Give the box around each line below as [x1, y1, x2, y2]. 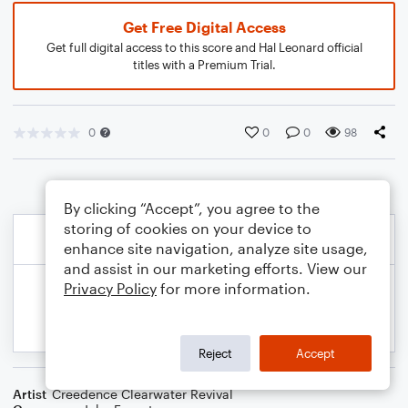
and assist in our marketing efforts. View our [64, 260, 367, 277]
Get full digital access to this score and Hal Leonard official [46, 40, 362, 55]
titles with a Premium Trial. [132, 57, 276, 72]
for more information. [157, 280, 311, 297]
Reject [199, 345, 232, 361]
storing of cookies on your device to [64, 219, 311, 237]
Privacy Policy [64, 280, 157, 297]
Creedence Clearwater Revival [52, 386, 233, 402]
